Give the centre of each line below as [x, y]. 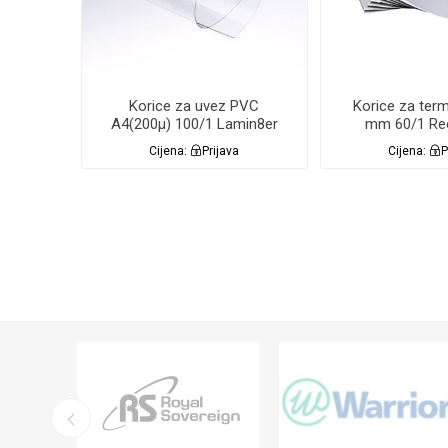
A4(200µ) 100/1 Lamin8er [194, 124]
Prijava [221, 150]
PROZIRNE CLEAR [194, 142]
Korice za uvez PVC [194, 106]
